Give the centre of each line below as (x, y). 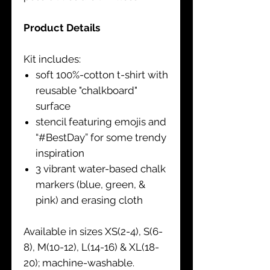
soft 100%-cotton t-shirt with (102, 74)
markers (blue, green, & (90, 184)
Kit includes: (52, 59)
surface (53, 106)
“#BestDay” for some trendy (101, 137)
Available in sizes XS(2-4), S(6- (93, 231)
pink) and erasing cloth (89, 200)
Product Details (62, 27)
